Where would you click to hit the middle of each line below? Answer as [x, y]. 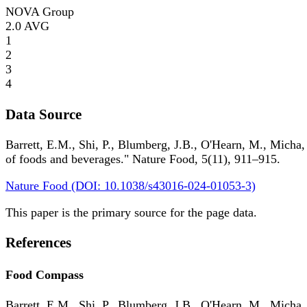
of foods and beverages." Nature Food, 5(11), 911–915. [143, 159]
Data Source [44, 114]
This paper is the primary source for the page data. [131, 212]
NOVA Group [40, 12]
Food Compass [45, 274]
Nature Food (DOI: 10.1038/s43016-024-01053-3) [131, 185]
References [38, 242]
